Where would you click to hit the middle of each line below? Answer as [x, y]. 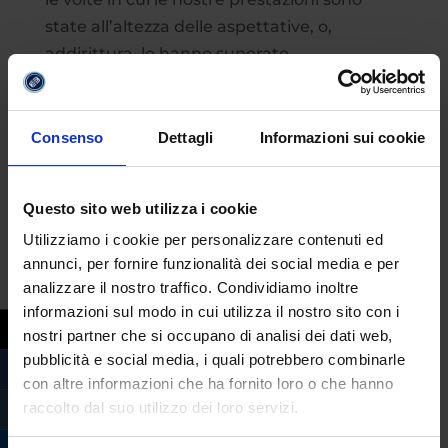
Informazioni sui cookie [342, 137]
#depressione [100, 126]
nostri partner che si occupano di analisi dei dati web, [208, 335]
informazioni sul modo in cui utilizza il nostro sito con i [211, 311]
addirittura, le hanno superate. [168, 53]
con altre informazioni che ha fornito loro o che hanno [208, 383]
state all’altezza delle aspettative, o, [188, 26]
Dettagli [185, 137]
